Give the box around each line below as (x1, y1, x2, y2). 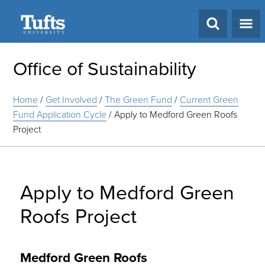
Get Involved (46, 93, 98, 106)
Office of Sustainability (13, 54, 197, 83)
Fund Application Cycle (13, 108, 107, 121)
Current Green (180, 93, 239, 106)
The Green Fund (105, 93, 173, 106)
